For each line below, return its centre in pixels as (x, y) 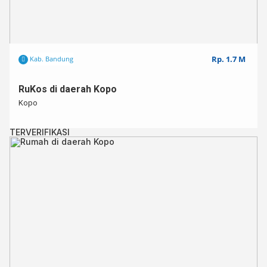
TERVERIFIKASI (40, 132)
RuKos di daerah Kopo (68, 89)
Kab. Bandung (51, 59)
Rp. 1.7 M (229, 59)
